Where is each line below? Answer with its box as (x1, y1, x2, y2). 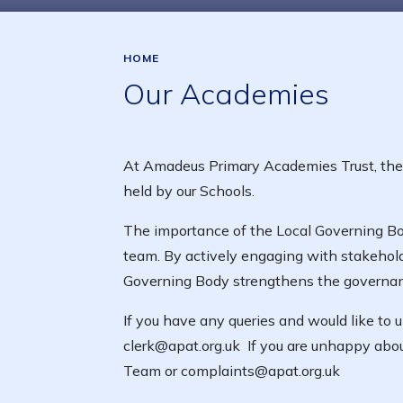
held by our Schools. (123, 181, 262, 200)
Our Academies (123, 75, 329, 112)
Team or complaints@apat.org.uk (123, 361, 340, 380)
